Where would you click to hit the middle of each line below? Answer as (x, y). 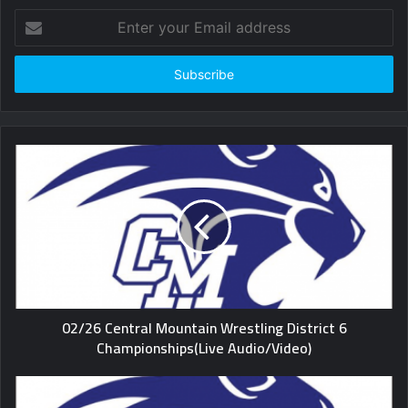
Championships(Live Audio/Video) (204, 348)
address (36, 75)
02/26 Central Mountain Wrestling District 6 (204, 328)
